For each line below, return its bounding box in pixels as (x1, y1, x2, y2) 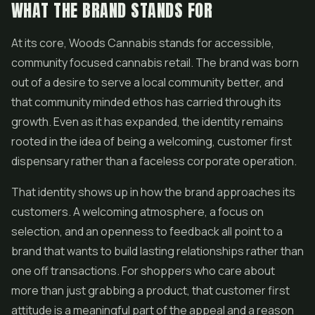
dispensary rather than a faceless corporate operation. (11, 153, 297, 169)
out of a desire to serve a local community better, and (11, 75, 283, 90)
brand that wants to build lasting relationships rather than (11, 243, 304, 259)
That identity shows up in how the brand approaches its (11, 184, 295, 200)
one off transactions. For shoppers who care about (11, 263, 275, 278)
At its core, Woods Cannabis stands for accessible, (11, 35, 274, 51)
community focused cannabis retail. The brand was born (11, 55, 299, 70)
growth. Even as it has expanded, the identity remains (11, 114, 283, 129)
